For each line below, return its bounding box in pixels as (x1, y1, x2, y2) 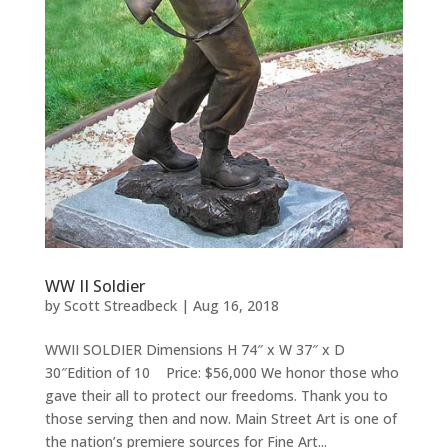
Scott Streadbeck (63, 296, 177, 316)
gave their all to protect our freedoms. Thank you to (44, 386, 388, 406)
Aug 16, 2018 (192, 296, 279, 316)
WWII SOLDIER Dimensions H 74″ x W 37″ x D (44, 340, 345, 360)
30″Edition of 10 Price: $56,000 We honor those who (44, 363, 399, 383)
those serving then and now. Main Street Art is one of (44, 409, 397, 429)
